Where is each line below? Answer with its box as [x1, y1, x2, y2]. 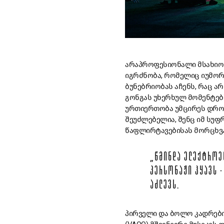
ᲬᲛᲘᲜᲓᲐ [154, 151, 181, 164]
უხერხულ [153, 92, 186, 102]
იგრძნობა [125, 70, 161, 80]
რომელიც [164, 70, 199, 80]
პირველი [125, 208, 157, 218]
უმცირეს [174, 103, 205, 113]
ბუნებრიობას [125, 81, 173, 91]
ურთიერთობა [125, 103, 173, 113]
